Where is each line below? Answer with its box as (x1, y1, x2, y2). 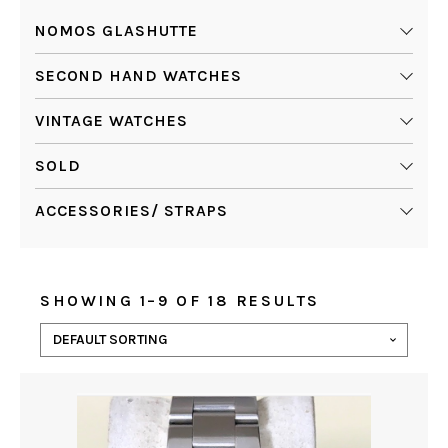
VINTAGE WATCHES (35, 111, 188, 130)
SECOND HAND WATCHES (35, 66, 242, 85)
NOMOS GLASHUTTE (35, 21, 198, 40)
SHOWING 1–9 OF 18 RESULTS (40, 291, 320, 310)
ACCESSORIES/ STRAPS (35, 201, 228, 220)
